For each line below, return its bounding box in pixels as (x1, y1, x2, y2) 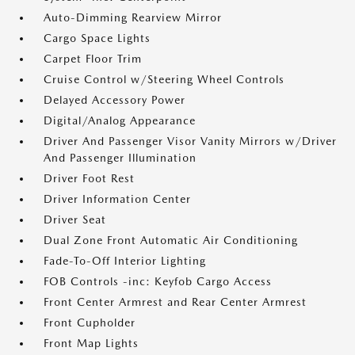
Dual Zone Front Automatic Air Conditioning (44, 234, 298, 246)
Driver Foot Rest (44, 172, 135, 185)
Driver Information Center (44, 193, 191, 205)
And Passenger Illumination (44, 151, 197, 164)
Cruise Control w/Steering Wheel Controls (44, 73, 284, 86)
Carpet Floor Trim (44, 52, 142, 65)
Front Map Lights (44, 337, 139, 349)
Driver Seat (44, 213, 106, 226)
